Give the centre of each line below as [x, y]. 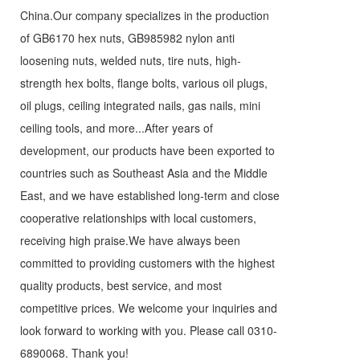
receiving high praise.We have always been [130, 240]
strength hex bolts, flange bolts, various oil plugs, [144, 83]
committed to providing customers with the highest [147, 263]
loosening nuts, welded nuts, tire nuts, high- [131, 60]
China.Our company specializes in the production [145, 15]
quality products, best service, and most [121, 285]
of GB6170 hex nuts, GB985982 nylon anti [127, 38]
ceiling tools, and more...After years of [117, 128]
